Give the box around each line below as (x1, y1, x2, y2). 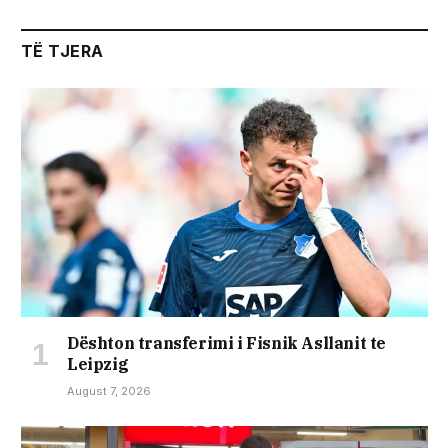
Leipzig (67, 353, 129, 374)
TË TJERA (21, 41, 104, 62)
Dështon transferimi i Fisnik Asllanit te (67, 332, 387, 353)
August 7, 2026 (67, 383, 151, 398)
